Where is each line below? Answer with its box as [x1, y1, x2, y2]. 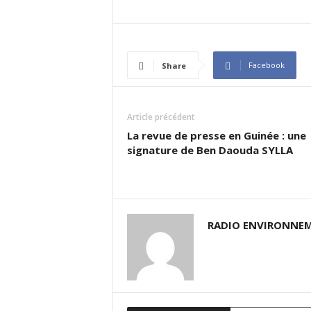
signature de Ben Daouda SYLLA [126, 143, 293, 157]
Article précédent [126, 111, 195, 123]
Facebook [248, 60, 285, 70]
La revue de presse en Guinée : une [126, 128, 306, 142]
